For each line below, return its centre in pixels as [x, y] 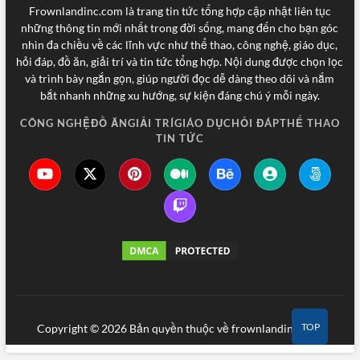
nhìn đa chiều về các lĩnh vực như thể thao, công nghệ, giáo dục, [180, 44]
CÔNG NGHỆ [55, 123]
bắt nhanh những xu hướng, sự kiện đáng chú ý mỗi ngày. [180, 95]
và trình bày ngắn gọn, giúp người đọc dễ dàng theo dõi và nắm [180, 78]
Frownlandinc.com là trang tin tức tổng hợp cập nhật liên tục [180, 10]
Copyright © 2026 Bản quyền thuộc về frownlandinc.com [180, 328]
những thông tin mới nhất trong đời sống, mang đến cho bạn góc [180, 27]
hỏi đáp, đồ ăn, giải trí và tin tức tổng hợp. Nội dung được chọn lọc [180, 61]
